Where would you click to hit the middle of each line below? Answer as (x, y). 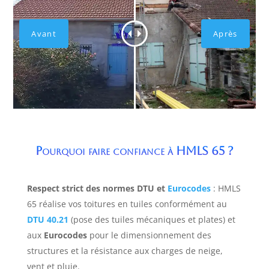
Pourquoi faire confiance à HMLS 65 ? (134, 151)
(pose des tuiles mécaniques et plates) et (152, 220)
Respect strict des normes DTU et (97, 189)
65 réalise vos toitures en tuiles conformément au (127, 204)
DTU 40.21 (47, 220)
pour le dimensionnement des (149, 235)
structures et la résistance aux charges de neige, (125, 251)
